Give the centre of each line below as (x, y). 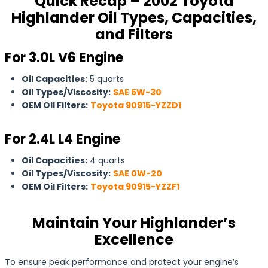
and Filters (134, 34)
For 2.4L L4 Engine (63, 139)
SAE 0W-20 (138, 173)
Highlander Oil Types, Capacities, (134, 18)
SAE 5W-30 (137, 92)
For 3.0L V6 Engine (64, 58)
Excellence (134, 240)
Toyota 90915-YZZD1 (136, 105)
